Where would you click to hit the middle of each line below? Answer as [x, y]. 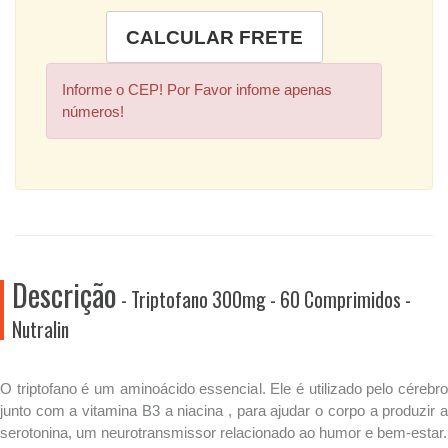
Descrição [64, 294]
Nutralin [40, 329]
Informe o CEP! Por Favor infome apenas [197, 89]
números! [93, 111]
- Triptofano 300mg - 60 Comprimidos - [264, 299]
